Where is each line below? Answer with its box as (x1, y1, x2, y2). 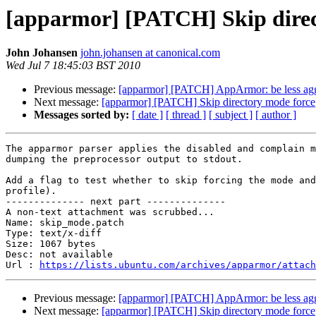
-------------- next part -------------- (6, 196, 226, 207)
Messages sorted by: (34, 109, 129, 121)
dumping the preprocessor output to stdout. (6, 154, 243, 165)
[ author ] (255, 109, 296, 121)
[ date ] (132, 109, 163, 121)
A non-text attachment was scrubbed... (6, 207, 214, 218)
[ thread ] (166, 109, 206, 121)
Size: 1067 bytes (6, 238, 96, 250)
